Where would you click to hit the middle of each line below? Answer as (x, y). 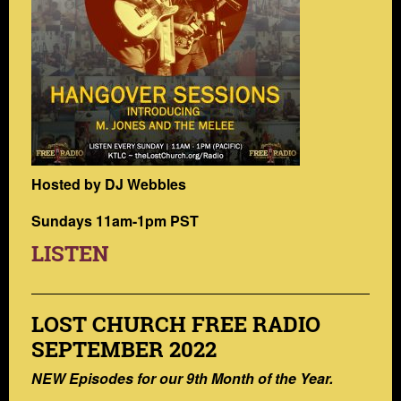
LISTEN (70, 253)
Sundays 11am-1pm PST (115, 220)
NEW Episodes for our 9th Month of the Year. (182, 378)
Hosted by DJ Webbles (109, 183)
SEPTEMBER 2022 (124, 349)
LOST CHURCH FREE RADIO (176, 324)
